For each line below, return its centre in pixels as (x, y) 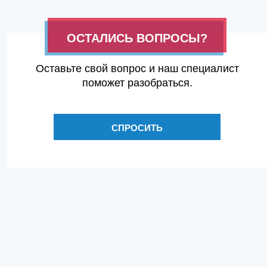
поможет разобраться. (137, 83)
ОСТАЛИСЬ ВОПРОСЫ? (137, 38)
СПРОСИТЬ (137, 128)
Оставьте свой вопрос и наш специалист (137, 69)
